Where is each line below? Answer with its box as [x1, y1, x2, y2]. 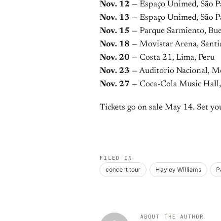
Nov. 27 [100, 80, 130, 89]
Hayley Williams [155, 166, 202, 173]
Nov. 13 [100, 14, 130, 22]
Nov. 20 [100, 54, 130, 62]
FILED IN [100, 154, 133, 161]
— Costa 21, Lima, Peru [130, 54, 215, 62]
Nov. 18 [100, 40, 130, 49]
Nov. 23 [100, 67, 130, 75]
